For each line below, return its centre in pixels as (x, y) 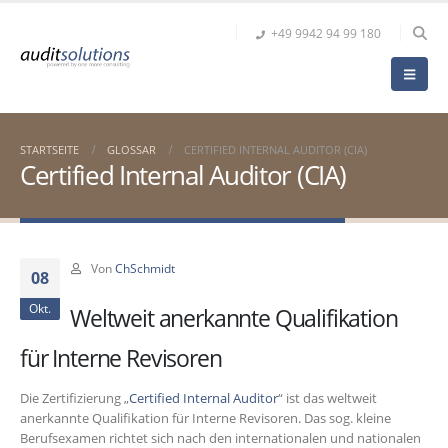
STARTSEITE (49, 149)
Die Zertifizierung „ (74, 398)
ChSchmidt (144, 268)
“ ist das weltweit (327, 398)
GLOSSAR (131, 149)
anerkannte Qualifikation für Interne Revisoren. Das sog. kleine (205, 418)
